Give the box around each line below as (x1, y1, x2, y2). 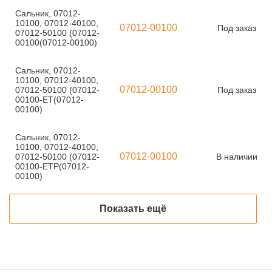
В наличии (216, 152, 257, 161)
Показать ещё (100, 203, 166, 214)
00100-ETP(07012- (15, 161, 89, 171)
